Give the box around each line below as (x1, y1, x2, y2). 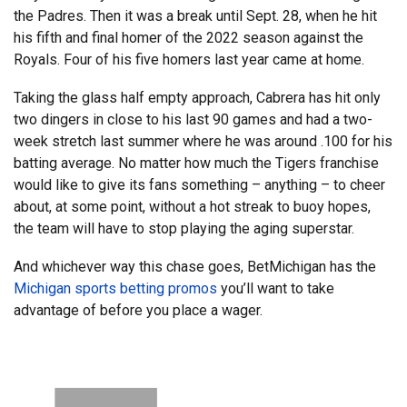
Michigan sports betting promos (14, 279, 217, 297)
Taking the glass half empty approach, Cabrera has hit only (14, 88, 381, 106)
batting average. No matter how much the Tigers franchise (14, 154, 379, 172)
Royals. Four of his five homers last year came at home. (14, 50, 364, 68)
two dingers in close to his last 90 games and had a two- (14, 110, 372, 128)
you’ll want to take (217, 279, 334, 297)
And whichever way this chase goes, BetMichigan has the (14, 257, 376, 275)
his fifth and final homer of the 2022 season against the (14, 28, 363, 46)
